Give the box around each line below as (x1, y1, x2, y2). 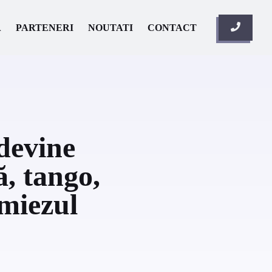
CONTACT (148, 22, 197, 33)
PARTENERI (16, 22, 73, 33)
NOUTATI (88, 22, 133, 33)
